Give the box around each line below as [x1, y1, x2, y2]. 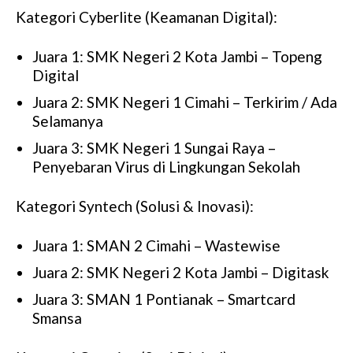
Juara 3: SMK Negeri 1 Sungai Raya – [32, 139, 276, 158]
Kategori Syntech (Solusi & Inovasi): [16, 197, 254, 216]
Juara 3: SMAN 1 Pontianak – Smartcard [32, 290, 295, 309]
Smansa [32, 309, 82, 328]
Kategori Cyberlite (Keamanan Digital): [16, 8, 277, 27]
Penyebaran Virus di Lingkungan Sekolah [32, 158, 300, 176]
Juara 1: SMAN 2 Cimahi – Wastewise [32, 236, 281, 255]
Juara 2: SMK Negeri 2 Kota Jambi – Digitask [32, 263, 329, 282]
